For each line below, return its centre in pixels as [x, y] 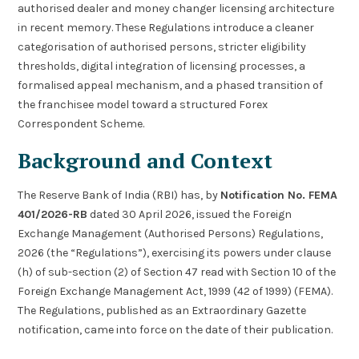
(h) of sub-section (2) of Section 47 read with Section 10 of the [177, 272]
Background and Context [145, 160]
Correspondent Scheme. [81, 124]
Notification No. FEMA [279, 195]
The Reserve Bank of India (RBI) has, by [119, 195]
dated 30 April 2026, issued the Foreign [190, 214]
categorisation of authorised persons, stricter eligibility [162, 47]
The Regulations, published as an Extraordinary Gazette [162, 310]
